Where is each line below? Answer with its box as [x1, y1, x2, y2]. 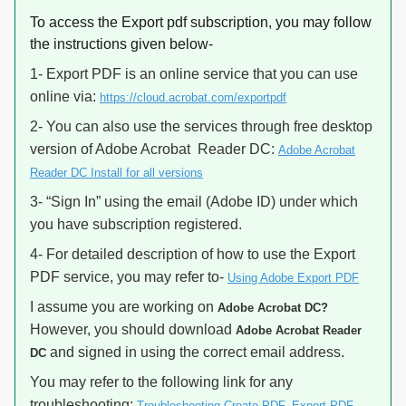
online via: [30, 89, 100, 104]
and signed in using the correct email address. [46, 344, 344, 360]
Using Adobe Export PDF [227, 271, 359, 285]
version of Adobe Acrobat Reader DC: [30, 141, 278, 157]
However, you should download [30, 322, 236, 337]
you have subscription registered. [30, 217, 242, 232]
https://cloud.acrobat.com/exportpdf [100, 91, 286, 104]
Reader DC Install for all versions [30, 166, 203, 179]
